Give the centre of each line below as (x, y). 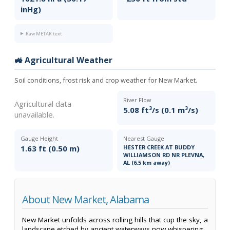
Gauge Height (39, 138)
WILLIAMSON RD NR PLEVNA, (164, 155)
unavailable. (34, 114)
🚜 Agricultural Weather (63, 60)
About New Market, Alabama (85, 199)
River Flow (137, 100)
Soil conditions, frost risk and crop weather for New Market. (106, 80)
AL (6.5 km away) (147, 162)
